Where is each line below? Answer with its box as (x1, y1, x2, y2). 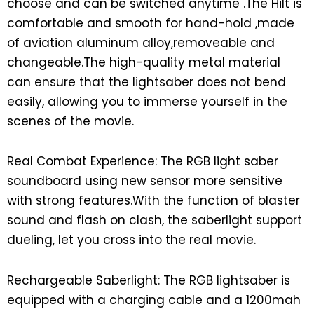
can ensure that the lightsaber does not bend (7, 73, 286, 90)
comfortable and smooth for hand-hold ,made (7, 14, 294, 32)
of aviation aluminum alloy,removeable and (7, 34, 275, 51)
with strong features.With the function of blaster (7, 192, 300, 210)
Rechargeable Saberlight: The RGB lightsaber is (7, 272, 290, 289)
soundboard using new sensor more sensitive (7, 172, 282, 190)
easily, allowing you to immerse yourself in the (7, 93, 287, 110)
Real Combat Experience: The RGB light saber (7, 153, 278, 170)
